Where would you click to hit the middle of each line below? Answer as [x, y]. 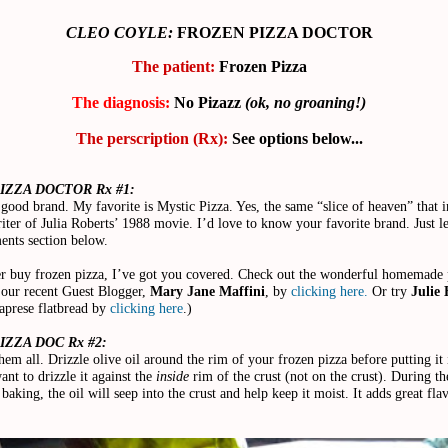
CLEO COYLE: [121, 32]
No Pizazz [207, 102]
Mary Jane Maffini [207, 290]
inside [172, 375]
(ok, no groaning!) [305, 102]
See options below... [295, 138]
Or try [389, 290]
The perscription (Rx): [151, 138]
